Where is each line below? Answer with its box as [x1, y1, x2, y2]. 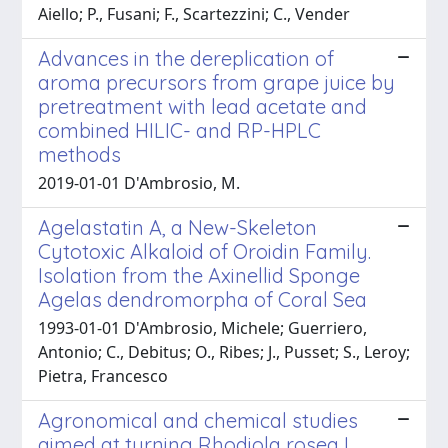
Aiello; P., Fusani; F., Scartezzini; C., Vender [38, 2, 350, 25]
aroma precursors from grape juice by [38, 69, 395, 95]
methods [38, 141, 121, 167]
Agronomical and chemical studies [38, 407, 358, 433]
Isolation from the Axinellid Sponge [38, 262, 360, 288]
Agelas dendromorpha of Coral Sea [38, 286, 367, 312]
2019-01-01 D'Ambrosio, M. [38, 171, 240, 194]
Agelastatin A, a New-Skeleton [38, 214, 317, 240]
